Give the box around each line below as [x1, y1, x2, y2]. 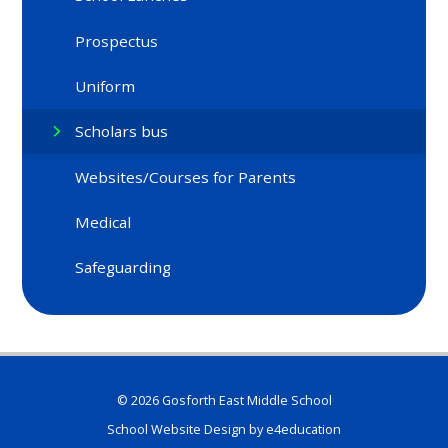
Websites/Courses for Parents [75, 166, 297, 187]
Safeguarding [75, 257, 172, 278]
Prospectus [75, 30, 159, 51]
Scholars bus [75, 121, 169, 142]
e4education [266, 419, 341, 438]
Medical [75, 212, 132, 233]
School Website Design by [107, 419, 266, 438]
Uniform [75, 76, 136, 97]
